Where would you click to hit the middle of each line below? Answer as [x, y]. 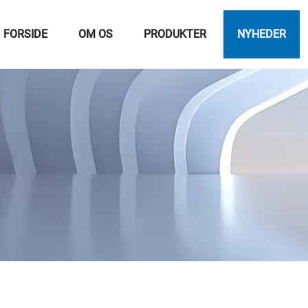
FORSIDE [25, 34]
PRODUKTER [175, 34]
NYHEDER [262, 34]
